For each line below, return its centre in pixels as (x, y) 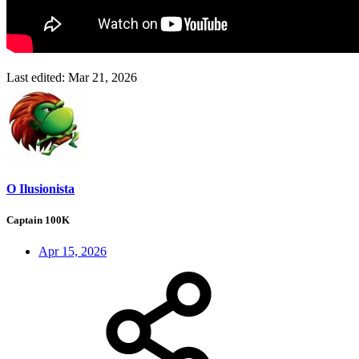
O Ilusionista (40, 188)
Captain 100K (38, 220)
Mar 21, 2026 (103, 77)
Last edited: (37, 77)
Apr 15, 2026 (73, 252)
